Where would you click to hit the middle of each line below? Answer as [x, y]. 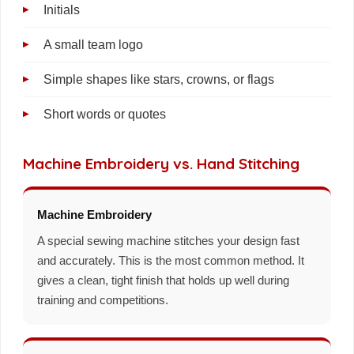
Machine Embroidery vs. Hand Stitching [161, 163]
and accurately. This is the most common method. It [171, 260]
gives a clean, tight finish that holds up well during [163, 280]
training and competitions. [103, 300]
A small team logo [93, 44]
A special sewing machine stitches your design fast [168, 241]
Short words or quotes [105, 114]
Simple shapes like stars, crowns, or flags [159, 79]
